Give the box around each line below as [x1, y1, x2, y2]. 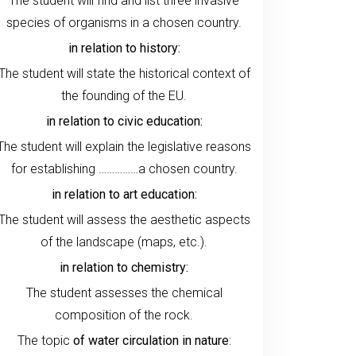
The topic [17, 332, 73, 348]
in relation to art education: [51, 186, 197, 202]
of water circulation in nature [72, 332, 229, 348]
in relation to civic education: [45, 113, 203, 129]
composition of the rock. [55, 307, 193, 323]
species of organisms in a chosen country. [6, 14, 242, 30]
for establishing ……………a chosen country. [10, 161, 238, 176]
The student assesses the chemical [25, 284, 222, 300]
